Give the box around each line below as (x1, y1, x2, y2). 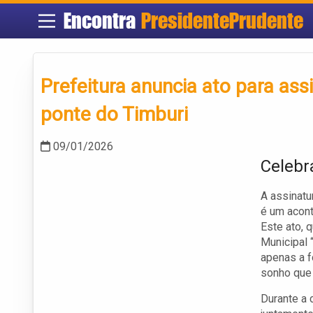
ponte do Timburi (41, 103, 188, 126)
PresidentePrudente (140, 8, 303, 34)
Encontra (63, 8, 141, 34)
